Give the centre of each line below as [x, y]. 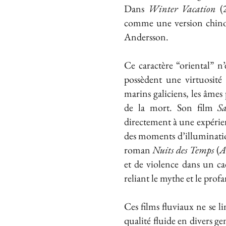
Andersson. [146, 37]
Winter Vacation [182, 9]
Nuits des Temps [184, 150]
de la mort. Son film [171, 107]
